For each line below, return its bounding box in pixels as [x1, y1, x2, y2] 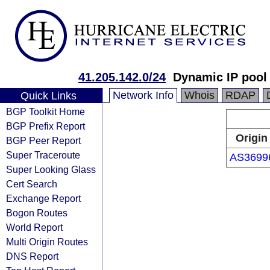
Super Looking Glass [6, 164, 96, 175]
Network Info [113, 89, 174, 101]
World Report [6, 222, 63, 233]
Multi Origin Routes [6, 236, 88, 247]
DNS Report [6, 251, 58, 262]
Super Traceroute [6, 149, 80, 160]
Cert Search [6, 178, 57, 189]
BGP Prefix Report [6, 121, 85, 131]
